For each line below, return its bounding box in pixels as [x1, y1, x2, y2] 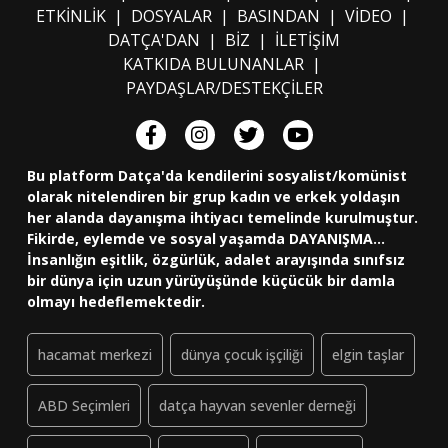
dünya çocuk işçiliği [181, 345, 303, 365]
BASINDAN [236, 5, 320, 28]
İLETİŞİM [275, 29, 340, 52]
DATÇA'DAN [108, 29, 200, 52]
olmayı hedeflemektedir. [27, 292, 205, 312]
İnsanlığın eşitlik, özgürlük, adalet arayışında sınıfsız [27, 250, 405, 270]
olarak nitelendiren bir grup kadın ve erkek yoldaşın [27, 187, 400, 207]
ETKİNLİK [35, 5, 106, 28]
